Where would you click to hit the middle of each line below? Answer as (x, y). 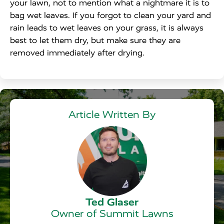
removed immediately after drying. (80, 53)
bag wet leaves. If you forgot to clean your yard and (110, 15)
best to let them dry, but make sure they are (95, 40)
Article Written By (112, 115)
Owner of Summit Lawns (112, 214)
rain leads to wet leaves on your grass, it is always (107, 28)
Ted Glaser (112, 202)
